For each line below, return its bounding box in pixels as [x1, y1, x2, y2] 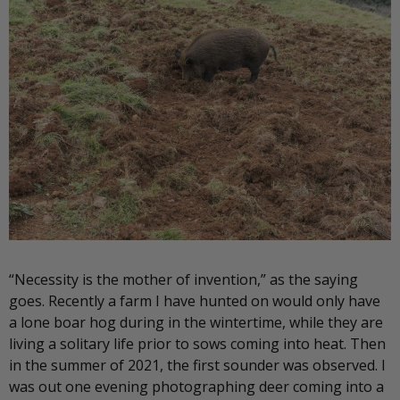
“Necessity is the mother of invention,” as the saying [9, 269, 358, 289]
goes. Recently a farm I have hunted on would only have [9, 290, 380, 311]
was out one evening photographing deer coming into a [9, 376, 384, 396]
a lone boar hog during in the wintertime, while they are [9, 312, 383, 332]
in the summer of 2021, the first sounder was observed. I [9, 354, 386, 375]
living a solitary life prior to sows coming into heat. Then [9, 333, 386, 354]
